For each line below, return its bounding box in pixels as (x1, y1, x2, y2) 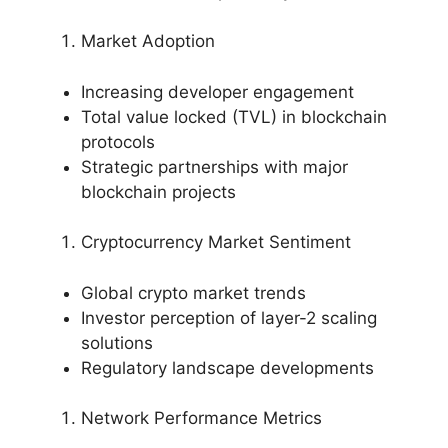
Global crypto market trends (81, 282, 306, 303)
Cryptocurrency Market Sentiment (81, 232, 351, 253)
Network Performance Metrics (81, 408, 322, 429)
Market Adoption (81, 31, 215, 52)
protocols (81, 131, 155, 152)
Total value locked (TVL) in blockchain (81, 106, 387, 127)
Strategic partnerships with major (81, 156, 348, 177)
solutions (81, 332, 153, 353)
